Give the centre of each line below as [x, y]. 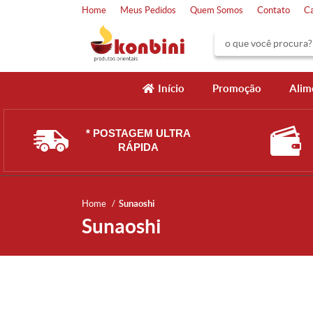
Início [171, 88]
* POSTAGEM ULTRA [138, 133]
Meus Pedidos [148, 10]
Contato [274, 10]
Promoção [236, 88]
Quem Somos [217, 10]
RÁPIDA [138, 147]
